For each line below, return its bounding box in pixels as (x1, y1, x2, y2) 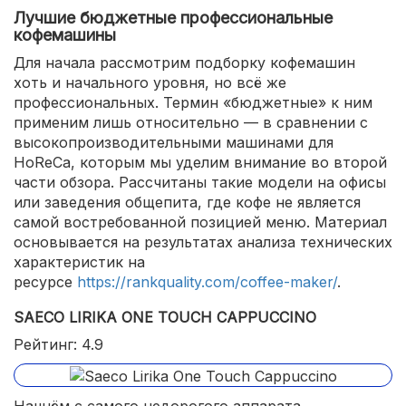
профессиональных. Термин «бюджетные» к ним (14, 93, 372, 111)
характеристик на (14, 253, 145, 271)
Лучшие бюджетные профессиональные (14, 8, 333, 27)
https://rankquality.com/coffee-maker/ (77, 273, 337, 291)
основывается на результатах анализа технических (14, 233, 392, 251)
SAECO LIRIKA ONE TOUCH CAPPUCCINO (14, 308, 316, 326)
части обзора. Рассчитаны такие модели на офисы (14, 173, 386, 191)
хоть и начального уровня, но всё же (14, 73, 286, 92)
